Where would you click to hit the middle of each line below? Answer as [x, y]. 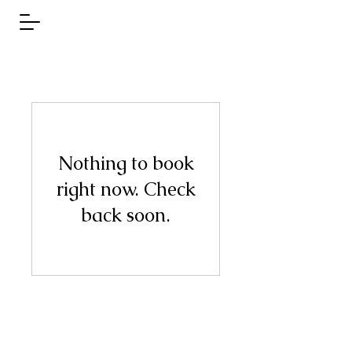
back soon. [126, 215]
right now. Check [126, 189]
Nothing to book [126, 163]
